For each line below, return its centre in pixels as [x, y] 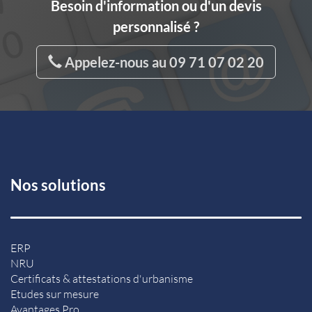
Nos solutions [58, 185]
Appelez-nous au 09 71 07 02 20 [163, 62]
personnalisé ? [156, 26]
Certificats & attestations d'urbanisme [102, 278]
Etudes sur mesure [55, 294]
